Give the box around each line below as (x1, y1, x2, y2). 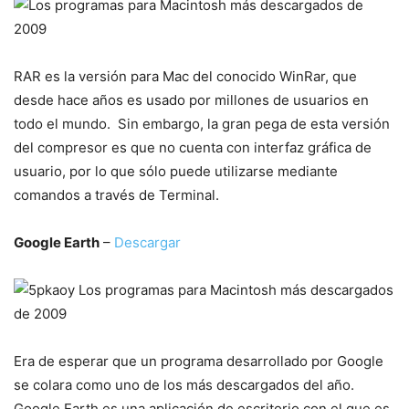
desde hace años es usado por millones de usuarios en (14, 91, 369, 109)
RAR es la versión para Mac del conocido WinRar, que (14, 68, 357, 85)
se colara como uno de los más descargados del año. (14, 376, 358, 393)
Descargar (114, 234, 181, 251)
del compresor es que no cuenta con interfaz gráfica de (14, 139, 372, 156)
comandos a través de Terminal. (14, 186, 219, 204)
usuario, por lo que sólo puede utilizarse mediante (14, 163, 338, 180)
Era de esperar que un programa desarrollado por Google (14, 352, 383, 370)
